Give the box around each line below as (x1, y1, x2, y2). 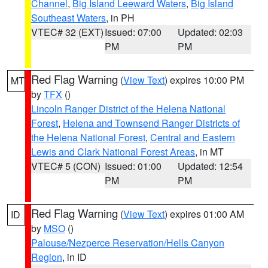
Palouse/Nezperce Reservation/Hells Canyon (31, 236, 224, 249)
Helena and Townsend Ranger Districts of (63, 116, 240, 130)
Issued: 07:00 (104, 25, 162, 39)
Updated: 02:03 (178, 25, 243, 39)
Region (31, 250, 62, 264)
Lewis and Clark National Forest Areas (31, 145, 195, 159)
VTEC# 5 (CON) (31, 159, 100, 173)
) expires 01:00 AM (165, 207, 244, 221)
